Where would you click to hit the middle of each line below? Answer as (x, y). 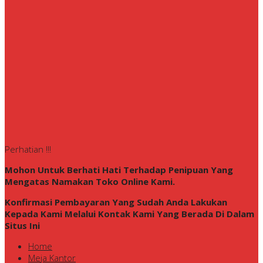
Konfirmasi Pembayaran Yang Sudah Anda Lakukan (116, 202)
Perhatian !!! (28, 149)
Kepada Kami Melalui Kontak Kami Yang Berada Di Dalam (129, 213)
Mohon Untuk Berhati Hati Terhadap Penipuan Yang (119, 169)
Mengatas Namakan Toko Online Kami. (90, 181)
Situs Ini (22, 225)
